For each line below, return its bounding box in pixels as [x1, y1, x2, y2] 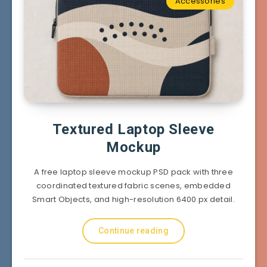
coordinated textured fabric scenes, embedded [36, 179, 231, 191]
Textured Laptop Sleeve [52, 120, 215, 138]
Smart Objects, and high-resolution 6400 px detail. [32, 193, 235, 205]
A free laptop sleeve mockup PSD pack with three [33, 166, 234, 178]
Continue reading [98, 225, 169, 235]
